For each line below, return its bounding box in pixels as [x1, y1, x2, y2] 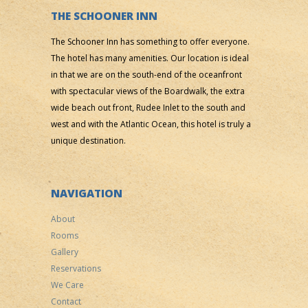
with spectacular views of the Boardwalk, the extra [51, 85, 245, 97]
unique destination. [51, 134, 126, 146]
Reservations [51, 262, 101, 274]
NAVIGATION [51, 186, 122, 201]
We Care [51, 278, 84, 291]
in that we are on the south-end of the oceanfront [51, 68, 242, 80]
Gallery [51, 245, 78, 258]
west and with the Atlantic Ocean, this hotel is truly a [51, 118, 251, 130]
